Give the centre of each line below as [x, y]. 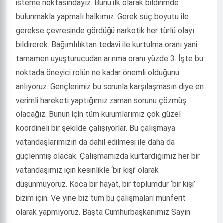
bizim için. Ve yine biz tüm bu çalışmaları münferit [101, 198]
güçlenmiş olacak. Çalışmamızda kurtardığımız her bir [108, 156]
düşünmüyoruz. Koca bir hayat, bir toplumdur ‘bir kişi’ [106, 184]
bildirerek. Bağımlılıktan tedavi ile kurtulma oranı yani [107, 45]
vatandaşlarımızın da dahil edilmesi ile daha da [95, 142]
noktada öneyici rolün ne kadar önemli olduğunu [98, 72]
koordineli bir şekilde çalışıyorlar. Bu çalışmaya [96, 128]
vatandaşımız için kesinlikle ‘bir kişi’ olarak [87, 170]
